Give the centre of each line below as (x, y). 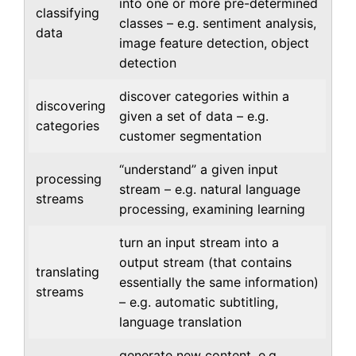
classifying (68, 12)
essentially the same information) (219, 282)
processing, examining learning (213, 209)
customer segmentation (191, 135)
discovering (71, 105)
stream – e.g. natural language (210, 189)
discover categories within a (205, 96)
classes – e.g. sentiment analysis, (218, 23)
